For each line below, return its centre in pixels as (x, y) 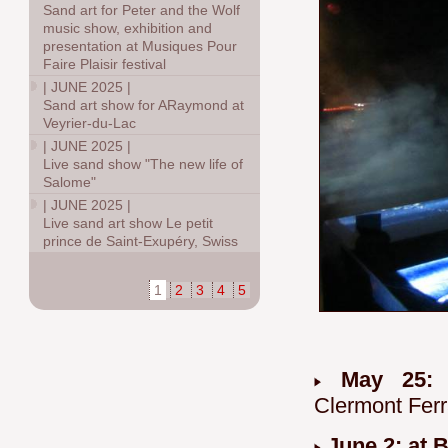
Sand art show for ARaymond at (144, 105)
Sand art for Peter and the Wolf (142, 10)
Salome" (70, 182)
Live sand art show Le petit (128, 223)
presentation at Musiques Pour (140, 46)
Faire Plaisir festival (105, 64)
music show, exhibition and (128, 28)
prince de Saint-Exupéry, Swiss (141, 241)
